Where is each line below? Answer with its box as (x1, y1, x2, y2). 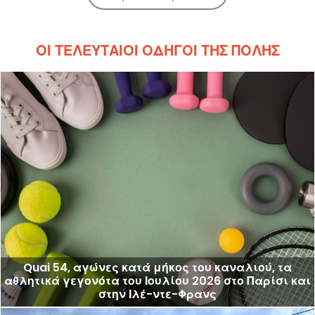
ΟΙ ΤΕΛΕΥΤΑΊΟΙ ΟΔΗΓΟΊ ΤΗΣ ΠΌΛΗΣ (35, 40, 280, 60)
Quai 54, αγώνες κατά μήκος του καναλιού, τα (23, 259, 292, 276)
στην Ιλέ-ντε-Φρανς (98, 286, 217, 303)
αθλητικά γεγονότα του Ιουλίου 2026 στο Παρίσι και (4, 273, 311, 290)
